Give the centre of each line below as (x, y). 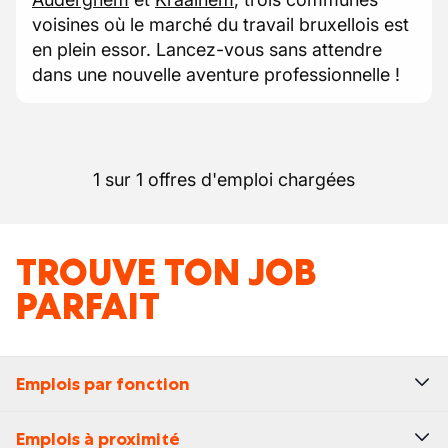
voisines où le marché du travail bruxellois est (220, 24)
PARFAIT (88, 306)
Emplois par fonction (103, 384)
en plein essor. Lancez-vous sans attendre (207, 49)
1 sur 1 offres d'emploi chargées (224, 179)
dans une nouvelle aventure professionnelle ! (216, 74)
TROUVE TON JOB (166, 272)
